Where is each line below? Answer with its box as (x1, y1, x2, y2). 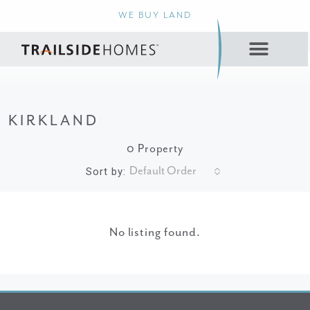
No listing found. (109, 226, 201, 239)
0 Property (127, 143, 183, 156)
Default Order (129, 165, 197, 178)
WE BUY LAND (118, 10, 192, 21)
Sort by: (86, 165, 126, 178)
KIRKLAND (8, 113, 99, 129)
